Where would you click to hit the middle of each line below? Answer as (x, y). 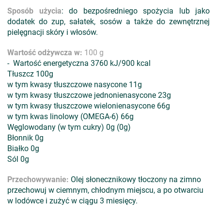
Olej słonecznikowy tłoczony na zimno (136, 179)
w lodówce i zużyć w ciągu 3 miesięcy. (72, 201)
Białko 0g (23, 148)
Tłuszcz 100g (30, 74)
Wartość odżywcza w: (46, 53)
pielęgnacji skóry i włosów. (53, 32)
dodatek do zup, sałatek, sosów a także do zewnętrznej (108, 22)
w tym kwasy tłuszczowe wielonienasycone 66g (89, 106)
